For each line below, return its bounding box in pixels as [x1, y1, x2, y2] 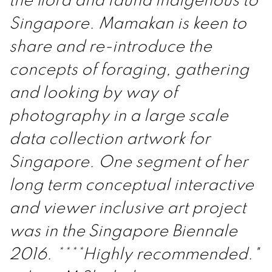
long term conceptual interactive [9, 177, 254, 194]
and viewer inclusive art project [9, 200, 246, 217]
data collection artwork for [9, 131, 210, 148]
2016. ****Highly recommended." [9, 246, 259, 263]
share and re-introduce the [9, 38, 212, 56]
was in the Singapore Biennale [9, 223, 237, 240]
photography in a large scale [9, 107, 228, 125]
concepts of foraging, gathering [9, 61, 249, 79]
